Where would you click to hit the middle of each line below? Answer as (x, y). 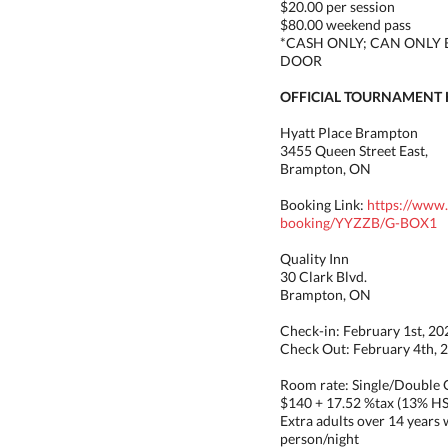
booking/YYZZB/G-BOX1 (358, 222)
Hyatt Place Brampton (349, 132)
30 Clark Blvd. (323, 276)
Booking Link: (323, 204)
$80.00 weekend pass (345, 24)
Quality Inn (314, 258)
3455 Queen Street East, (354, 150)
